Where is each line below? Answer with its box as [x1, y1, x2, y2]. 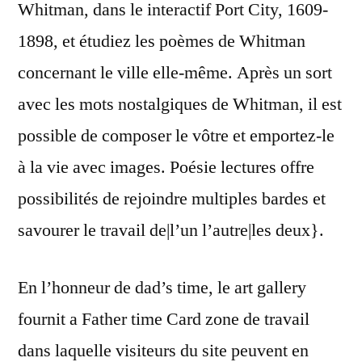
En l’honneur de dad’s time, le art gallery [18, 276, 306, 300]
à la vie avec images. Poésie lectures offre [18, 156, 314, 179]
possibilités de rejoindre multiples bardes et [18, 187, 326, 211]
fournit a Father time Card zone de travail [18, 308, 309, 331]
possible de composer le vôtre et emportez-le [18, 124, 335, 148]
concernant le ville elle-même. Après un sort [18, 61, 332, 85]
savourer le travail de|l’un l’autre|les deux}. [18, 219, 324, 242]
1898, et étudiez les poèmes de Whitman [18, 30, 305, 53]
